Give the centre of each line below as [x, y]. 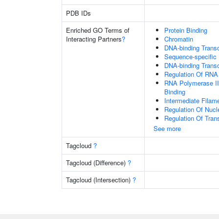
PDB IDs [78, 13]
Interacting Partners [94, 39]
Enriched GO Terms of [98, 30]
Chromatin [179, 39]
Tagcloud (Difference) [97, 163]
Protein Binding [186, 30]
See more [167, 128]
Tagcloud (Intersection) [99, 180]
